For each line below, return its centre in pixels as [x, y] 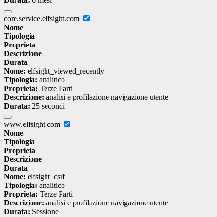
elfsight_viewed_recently [65, 71]
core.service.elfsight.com [43, 19]
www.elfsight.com [33, 124]
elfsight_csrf [45, 177]
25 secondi [47, 106]
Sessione [44, 212]
